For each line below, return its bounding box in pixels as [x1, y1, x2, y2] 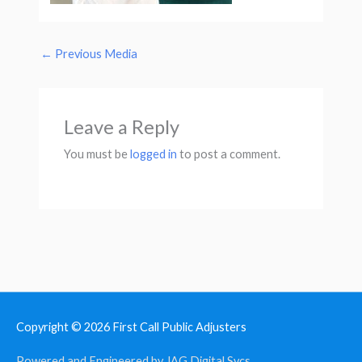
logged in [130, 147, 178, 162]
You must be [64, 147, 131, 162]
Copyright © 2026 [16, 320, 112, 335]
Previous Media [52, 47, 137, 61]
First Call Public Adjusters [112, 320, 246, 335]
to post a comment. [177, 147, 281, 162]
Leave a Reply [64, 116, 180, 139]
